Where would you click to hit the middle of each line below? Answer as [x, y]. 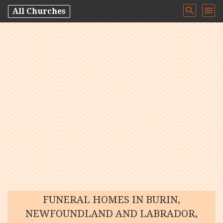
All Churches [39, 11]
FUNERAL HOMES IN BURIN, [111, 200]
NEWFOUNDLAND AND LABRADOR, [111, 214]
